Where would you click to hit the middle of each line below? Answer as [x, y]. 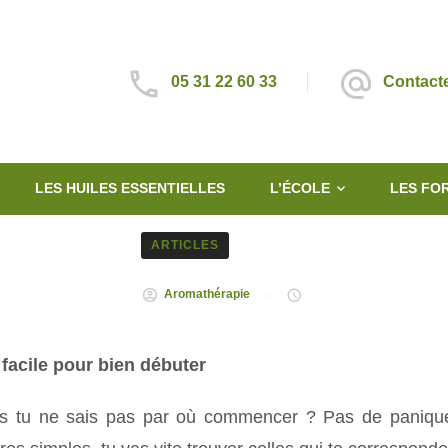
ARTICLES [184, 245]
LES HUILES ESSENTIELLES [130, 188]
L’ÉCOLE [300, 188]
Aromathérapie [206, 294]
